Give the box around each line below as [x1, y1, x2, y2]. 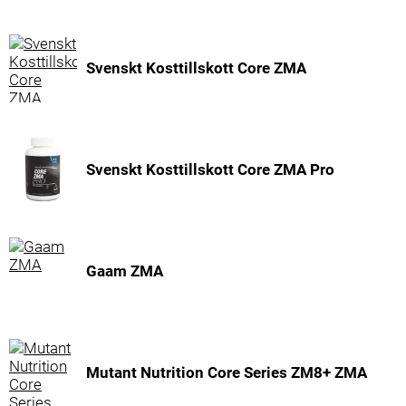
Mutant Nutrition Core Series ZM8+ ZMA [86, 363, 367, 382]
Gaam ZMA [86, 262, 163, 280]
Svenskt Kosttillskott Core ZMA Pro [86, 160, 334, 179]
